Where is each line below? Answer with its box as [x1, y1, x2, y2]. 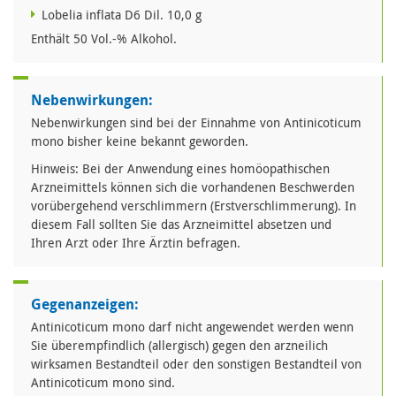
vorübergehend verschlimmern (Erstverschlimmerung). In [31, 197, 356, 215]
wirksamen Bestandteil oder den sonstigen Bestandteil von [31, 355, 362, 373]
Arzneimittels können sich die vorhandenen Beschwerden [31, 179, 354, 196]
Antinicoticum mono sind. [31, 374, 175, 392]
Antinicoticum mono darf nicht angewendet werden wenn [31, 318, 354, 336]
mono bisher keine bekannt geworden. [31, 133, 248, 150]
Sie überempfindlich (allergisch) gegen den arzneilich [31, 337, 328, 354]
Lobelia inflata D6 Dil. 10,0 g [42, 6, 202, 24]
